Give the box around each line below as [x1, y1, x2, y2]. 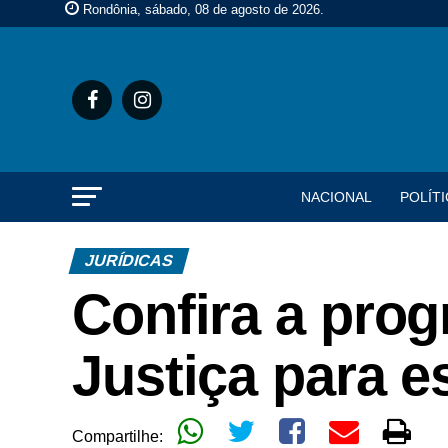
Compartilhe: [72, 428, 167, 445]
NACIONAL [301, 189, 372, 205]
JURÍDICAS [82, 252, 176, 269]
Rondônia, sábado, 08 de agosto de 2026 [83, 2, 320, 17]
